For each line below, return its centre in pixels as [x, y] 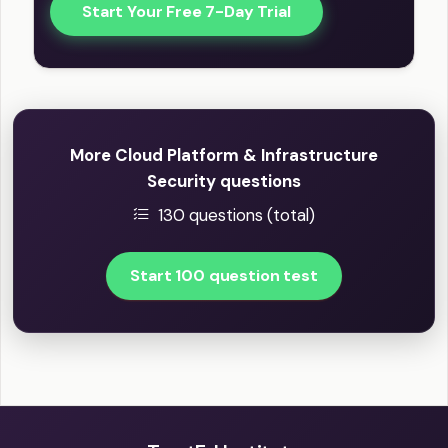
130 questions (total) [236, 215]
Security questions [224, 181]
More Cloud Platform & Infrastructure [224, 155]
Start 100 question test [224, 276]
